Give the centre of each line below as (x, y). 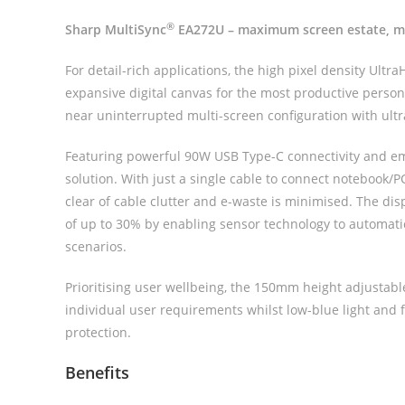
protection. (98, 332)
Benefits (97, 372)
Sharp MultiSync (116, 29)
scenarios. (96, 246)
